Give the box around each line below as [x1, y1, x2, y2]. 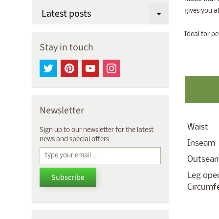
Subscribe [51, 172, 85, 183]
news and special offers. [40, 136, 111, 143]
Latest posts [42, 7, 91, 21]
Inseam [187, 138, 215, 148]
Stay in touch [40, 41, 93, 54]
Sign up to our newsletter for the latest [40, 127, 153, 134]
